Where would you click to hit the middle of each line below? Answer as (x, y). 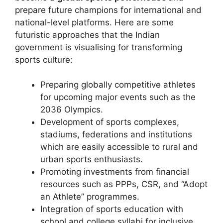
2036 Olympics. (72, 110)
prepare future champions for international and (108, 10)
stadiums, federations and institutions (116, 134)
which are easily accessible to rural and (119, 147)
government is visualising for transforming (99, 47)
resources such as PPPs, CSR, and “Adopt (124, 184)
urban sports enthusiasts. (93, 159)
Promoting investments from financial (115, 172)
